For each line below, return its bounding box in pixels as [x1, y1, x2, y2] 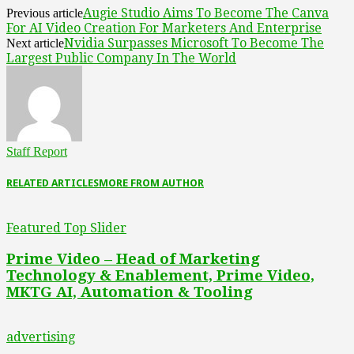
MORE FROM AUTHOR [99, 177, 204, 190]
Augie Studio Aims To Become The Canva [83, 5, 329, 21]
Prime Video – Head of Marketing [6, 250, 260, 268]
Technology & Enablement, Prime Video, [6, 267, 314, 284]
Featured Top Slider [6, 220, 126, 236]
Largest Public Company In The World [6, 50, 236, 66]
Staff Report [6, 144, 67, 158]
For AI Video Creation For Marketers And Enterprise [6, 20, 322, 36]
